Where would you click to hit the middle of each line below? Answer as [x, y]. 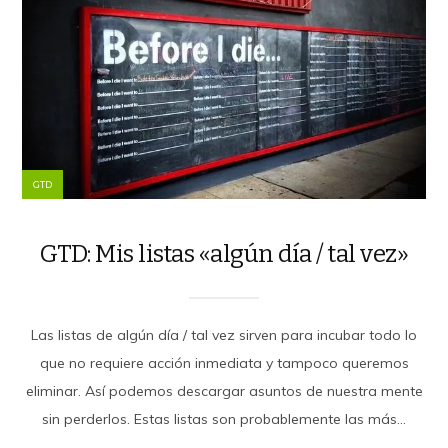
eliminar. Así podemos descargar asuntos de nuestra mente [224, 390]
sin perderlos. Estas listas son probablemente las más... [224, 418]
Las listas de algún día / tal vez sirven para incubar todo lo [224, 334]
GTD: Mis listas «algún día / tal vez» [224, 253]
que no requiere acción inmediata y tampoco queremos [224, 362]
